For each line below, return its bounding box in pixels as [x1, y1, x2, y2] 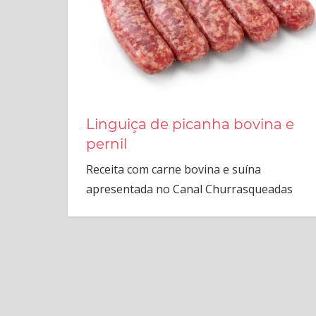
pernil [85, 135, 127, 152]
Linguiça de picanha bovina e [85, 115, 294, 133]
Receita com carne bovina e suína [85, 161, 261, 177]
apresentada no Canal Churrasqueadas [85, 181, 293, 197]
